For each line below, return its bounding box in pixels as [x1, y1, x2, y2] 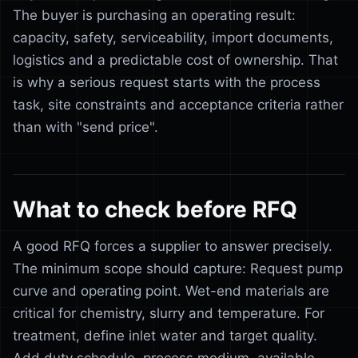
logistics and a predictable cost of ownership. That [13, 52, 338, 68]
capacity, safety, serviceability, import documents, [13, 30, 333, 46]
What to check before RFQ [13, 196, 297, 223]
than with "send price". [13, 119, 158, 135]
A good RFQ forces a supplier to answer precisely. [13, 238, 332, 254]
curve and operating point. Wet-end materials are [13, 283, 329, 299]
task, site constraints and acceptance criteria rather [13, 97, 344, 113]
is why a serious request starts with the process [13, 74, 320, 90]
